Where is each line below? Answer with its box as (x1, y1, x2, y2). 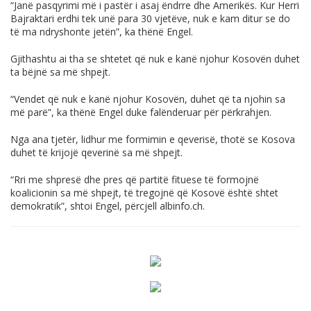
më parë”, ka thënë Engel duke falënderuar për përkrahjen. (10, 106, 271, 119)
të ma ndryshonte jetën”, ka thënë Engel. (10, 25, 193, 39)
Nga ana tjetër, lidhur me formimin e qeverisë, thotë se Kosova (10, 133, 295, 146)
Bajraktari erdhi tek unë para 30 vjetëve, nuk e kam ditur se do (10, 12, 290, 26)
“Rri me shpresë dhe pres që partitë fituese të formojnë (10, 173, 259, 187)
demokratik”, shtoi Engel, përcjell (10, 199, 160, 213)
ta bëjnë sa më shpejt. (10, 65, 110, 79)
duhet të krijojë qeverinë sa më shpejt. (10, 146, 183, 160)
